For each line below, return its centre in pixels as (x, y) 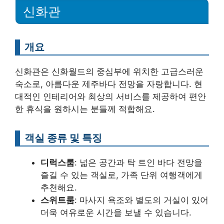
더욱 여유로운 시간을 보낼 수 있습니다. (116, 212)
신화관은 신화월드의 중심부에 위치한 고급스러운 (109, 71)
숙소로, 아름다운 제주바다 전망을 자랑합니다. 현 (109, 84)
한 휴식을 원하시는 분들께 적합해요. (85, 109)
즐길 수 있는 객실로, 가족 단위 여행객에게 (121, 175)
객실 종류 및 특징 (63, 137)
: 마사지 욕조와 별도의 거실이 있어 (141, 200)
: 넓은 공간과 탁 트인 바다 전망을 (138, 162)
